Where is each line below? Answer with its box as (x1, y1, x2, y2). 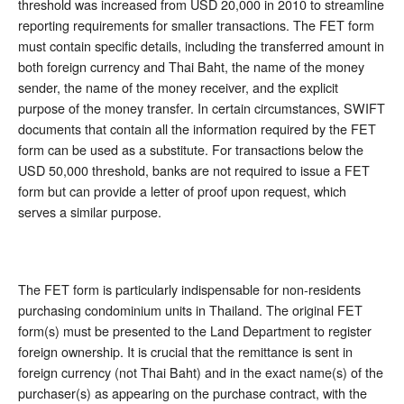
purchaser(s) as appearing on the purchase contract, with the (18, 382, 367, 402)
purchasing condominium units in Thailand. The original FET (18, 299, 363, 319)
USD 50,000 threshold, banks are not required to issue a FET (18, 160, 370, 179)
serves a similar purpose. (18, 201, 161, 221)
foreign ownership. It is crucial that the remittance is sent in (18, 341, 353, 361)
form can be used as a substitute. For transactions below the (18, 139, 363, 159)
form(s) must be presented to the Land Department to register (18, 320, 372, 340)
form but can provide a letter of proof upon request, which (18, 180, 346, 200)
